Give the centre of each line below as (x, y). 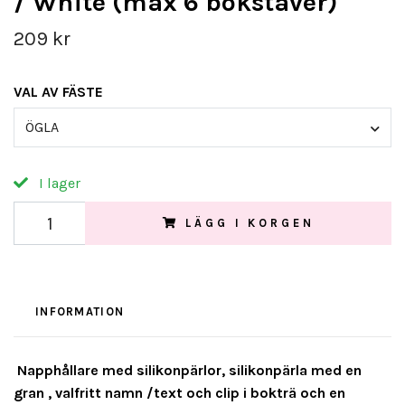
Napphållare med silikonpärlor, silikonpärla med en (189, 371)
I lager (58, 184)
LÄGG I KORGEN (250, 223)
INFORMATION (80, 312)
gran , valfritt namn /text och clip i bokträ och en (179, 393)
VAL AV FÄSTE (58, 92)
